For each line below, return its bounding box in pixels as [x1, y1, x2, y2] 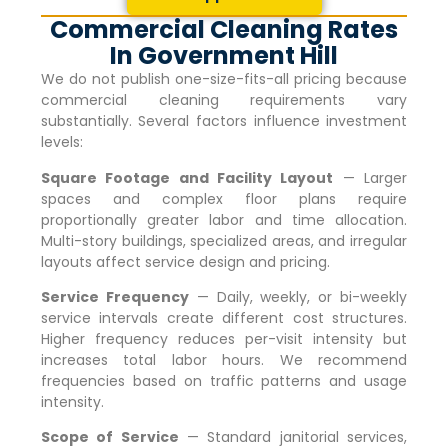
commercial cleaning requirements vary [40, 90, 408, 111]
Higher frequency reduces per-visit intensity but [40, 328, 408, 349]
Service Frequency [40, 286, 189, 307]
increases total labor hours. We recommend [40, 349, 408, 370]
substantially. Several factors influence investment [40, 111, 408, 132]
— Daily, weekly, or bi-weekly [188, 286, 408, 307]
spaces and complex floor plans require [40, 188, 408, 209]
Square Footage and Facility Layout [40, 167, 334, 188]
